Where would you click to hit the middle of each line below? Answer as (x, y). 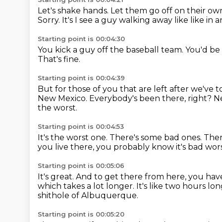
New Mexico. (63, 98)
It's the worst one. (74, 138)
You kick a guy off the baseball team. (111, 50)
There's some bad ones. (157, 138)
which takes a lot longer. (87, 186)
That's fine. (59, 59)
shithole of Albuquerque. (88, 195)
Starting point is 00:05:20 (81, 214)
